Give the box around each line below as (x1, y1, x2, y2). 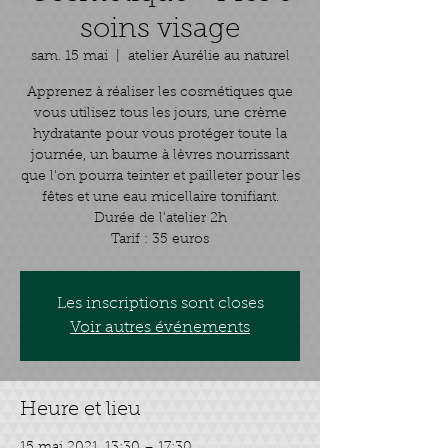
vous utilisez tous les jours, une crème (33, 107, 287, 121)
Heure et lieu (20, 400, 141, 420)
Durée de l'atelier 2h (93, 212, 227, 226)
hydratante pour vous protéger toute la (33, 128, 287, 142)
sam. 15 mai (30, 50, 108, 64)
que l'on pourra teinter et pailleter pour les (20, 170, 300, 184)
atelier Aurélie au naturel (127, 50, 290, 64)
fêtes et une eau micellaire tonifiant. (41, 191, 279, 205)
